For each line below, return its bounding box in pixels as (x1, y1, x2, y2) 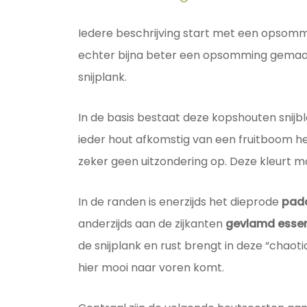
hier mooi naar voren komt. (77, 260, 224, 276)
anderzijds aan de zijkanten (77, 216, 225, 232)
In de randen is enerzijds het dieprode (77, 194, 282, 210)
